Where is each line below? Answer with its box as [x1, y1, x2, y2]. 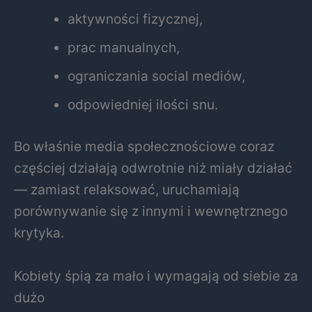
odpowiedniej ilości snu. [68, 96, 219, 114]
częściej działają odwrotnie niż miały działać [14, 159, 292, 176]
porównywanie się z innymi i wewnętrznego [14, 202, 288, 219]
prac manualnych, [68, 39, 180, 56]
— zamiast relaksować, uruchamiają [14, 180, 240, 198]
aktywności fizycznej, [68, 10, 203, 28]
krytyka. [14, 224, 64, 241]
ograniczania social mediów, [68, 68, 246, 85]
